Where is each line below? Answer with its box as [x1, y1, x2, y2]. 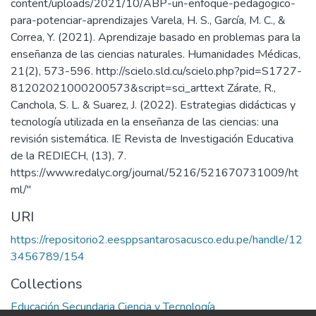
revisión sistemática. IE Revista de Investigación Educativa [11, 131, 293, 147]
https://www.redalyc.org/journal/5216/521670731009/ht [11, 165, 298, 181]
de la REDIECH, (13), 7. [11, 148, 126, 164]
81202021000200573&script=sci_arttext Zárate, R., [11, 80, 276, 96]
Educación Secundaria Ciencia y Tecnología [11, 299, 215, 315]
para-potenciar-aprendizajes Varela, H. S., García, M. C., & [11, 13, 286, 28]
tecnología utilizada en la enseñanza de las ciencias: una [11, 114, 279, 130]
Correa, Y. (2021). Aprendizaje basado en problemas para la [11, 30, 300, 45]
